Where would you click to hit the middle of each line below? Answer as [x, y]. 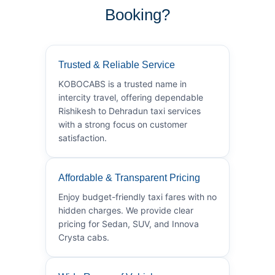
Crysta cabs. [84, 237]
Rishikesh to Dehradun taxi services [130, 110]
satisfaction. [83, 137]
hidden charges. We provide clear [126, 210]
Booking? [137, 14]
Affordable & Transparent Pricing [129, 177]
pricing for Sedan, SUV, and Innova [129, 223]
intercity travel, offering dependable [131, 97]
